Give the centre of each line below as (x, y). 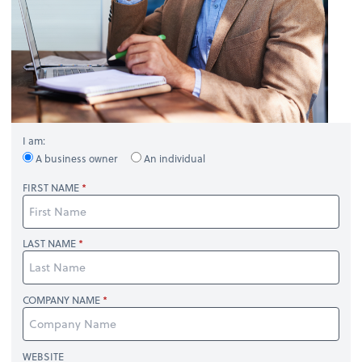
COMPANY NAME (62, 300)
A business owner (77, 159)
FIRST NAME (51, 187)
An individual (174, 159)
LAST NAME (50, 244)
